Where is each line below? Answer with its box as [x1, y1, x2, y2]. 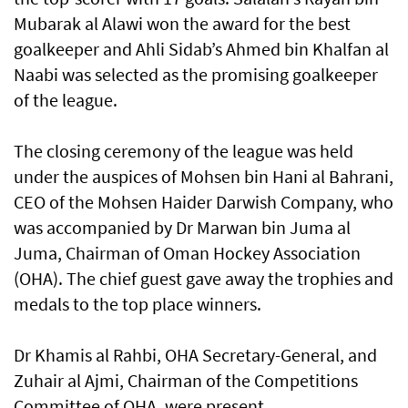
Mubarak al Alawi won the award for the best [14, 12, 351, 36]
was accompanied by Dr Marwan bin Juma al [14, 216, 351, 240]
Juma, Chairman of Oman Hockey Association [14, 241, 361, 265]
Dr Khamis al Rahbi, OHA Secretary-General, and [14, 343, 377, 367]
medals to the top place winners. [14, 292, 261, 316]
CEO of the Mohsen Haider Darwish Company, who [14, 190, 393, 214]
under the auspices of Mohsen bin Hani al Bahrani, [14, 165, 393, 189]
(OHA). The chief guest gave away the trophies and [14, 267, 393, 291]
